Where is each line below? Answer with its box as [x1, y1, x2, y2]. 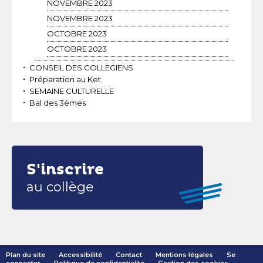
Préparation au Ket [29, 75, 101, 85]
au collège [26, 179, 94, 195]
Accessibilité [59, 251, 102, 259]
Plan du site [6, 251, 45, 259]
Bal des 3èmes [29, 98, 86, 108]
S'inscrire [26, 160, 104, 180]
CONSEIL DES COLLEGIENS [29, 63, 133, 73]
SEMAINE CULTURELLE [29, 86, 114, 96]
